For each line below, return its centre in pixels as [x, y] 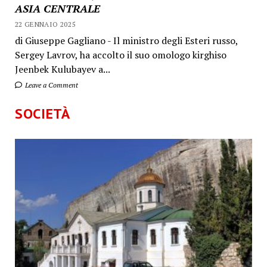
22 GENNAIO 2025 [45, 24]
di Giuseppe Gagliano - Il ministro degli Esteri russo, [126, 40]
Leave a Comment [50, 85]
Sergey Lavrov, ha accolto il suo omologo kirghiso [120, 55]
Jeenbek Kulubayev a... [62, 69]
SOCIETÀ [43, 113]
